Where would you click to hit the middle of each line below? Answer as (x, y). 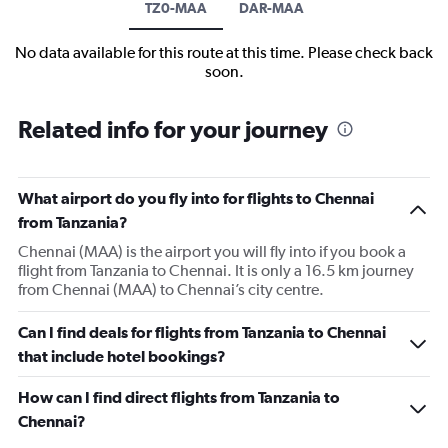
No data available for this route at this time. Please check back (224, 53)
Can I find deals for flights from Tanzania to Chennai (202, 332)
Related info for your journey (173, 129)
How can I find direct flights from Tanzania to (179, 397)
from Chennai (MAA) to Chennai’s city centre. (171, 290)
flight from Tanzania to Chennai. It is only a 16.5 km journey (216, 271)
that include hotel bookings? (122, 356)
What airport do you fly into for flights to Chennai (196, 198)
